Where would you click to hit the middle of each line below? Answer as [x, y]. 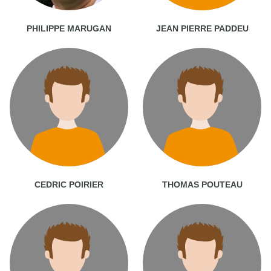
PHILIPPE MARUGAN [69, 28]
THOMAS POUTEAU [202, 184]
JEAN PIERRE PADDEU [202, 28]
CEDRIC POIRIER [69, 184]
